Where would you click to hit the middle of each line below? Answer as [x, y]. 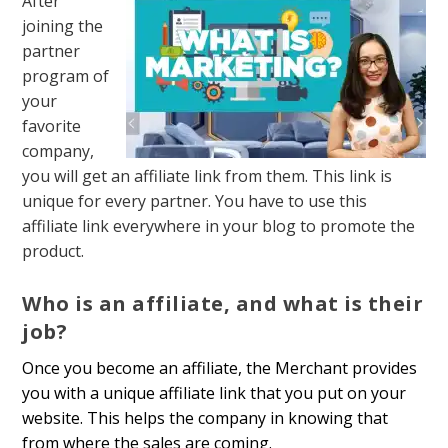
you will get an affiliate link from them [164, 176]
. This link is [349, 176]
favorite [52, 126]
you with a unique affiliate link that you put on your [214, 392]
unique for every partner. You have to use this [195, 201]
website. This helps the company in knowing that [205, 417]
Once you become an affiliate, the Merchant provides [220, 367]
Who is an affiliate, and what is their [223, 303]
